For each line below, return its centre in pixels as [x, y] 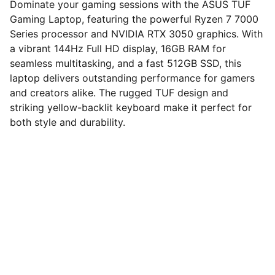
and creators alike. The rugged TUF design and [119, 93]
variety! [54, 242]
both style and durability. [68, 122]
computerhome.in [88, 198]
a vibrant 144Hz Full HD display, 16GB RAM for [118, 48]
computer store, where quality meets [124, 228]
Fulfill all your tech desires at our [114, 213]
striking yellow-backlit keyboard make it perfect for [131, 107]
